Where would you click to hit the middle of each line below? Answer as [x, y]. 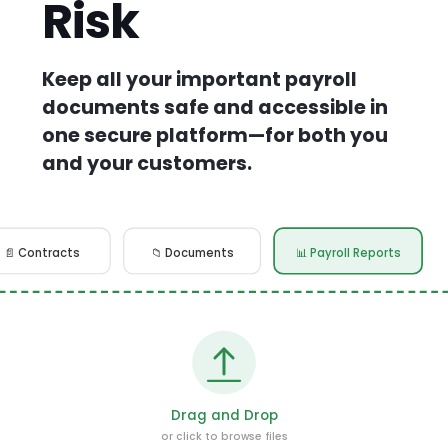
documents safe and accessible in [215, 108]
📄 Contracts [41, 253]
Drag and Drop [224, 415]
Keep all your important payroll [199, 80]
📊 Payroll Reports [348, 253]
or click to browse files [224, 437]
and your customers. [147, 164]
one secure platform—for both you [215, 136]
